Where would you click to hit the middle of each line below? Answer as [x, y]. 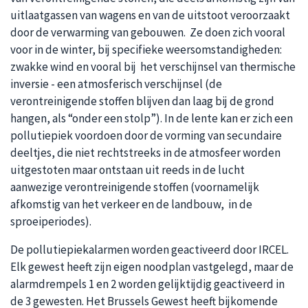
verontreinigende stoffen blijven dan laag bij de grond [142, 101]
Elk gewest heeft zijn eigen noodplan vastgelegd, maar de [152, 267]
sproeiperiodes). [51, 221]
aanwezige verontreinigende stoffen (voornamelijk [135, 187]
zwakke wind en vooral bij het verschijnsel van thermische [153, 67]
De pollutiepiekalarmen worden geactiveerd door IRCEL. [150, 250]
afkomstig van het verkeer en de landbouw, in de [131, 204]
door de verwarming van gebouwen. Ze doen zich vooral [148, 32]
